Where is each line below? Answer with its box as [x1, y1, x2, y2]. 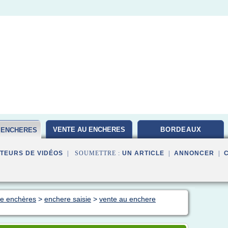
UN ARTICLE [122, 150, 164, 157]
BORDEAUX [160, 126, 202, 133]
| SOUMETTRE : [63, 150, 122, 157]
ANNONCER [174, 150, 214, 157]
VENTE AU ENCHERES [53, 126, 125, 133]
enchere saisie [44, 195, 91, 203]
